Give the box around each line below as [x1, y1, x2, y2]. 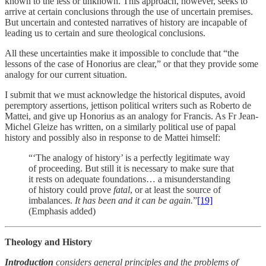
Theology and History [5, 236, 92, 247]
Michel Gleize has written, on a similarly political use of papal [5, 121, 236, 132]
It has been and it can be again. [75, 195, 193, 205]
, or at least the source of [130, 184, 221, 195]
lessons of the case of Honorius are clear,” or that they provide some [5, 58, 258, 69]
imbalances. [28, 195, 75, 205]
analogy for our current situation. [5, 69, 127, 80]
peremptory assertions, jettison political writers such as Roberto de [5, 100, 251, 110]
